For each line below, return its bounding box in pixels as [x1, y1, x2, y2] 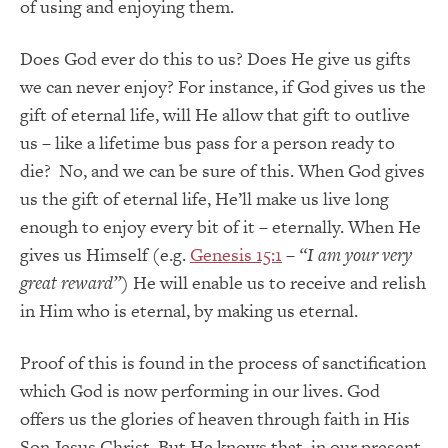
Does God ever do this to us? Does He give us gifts [20, 45, 411, 71]
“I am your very [299, 241, 412, 267]
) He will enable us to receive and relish [121, 269, 426, 295]
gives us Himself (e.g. [20, 241, 190, 267]
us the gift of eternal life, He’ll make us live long [20, 185, 389, 211]
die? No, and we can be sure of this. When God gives [20, 157, 425, 183]
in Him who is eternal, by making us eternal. [20, 297, 358, 323]
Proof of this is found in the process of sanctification [20, 349, 426, 375]
